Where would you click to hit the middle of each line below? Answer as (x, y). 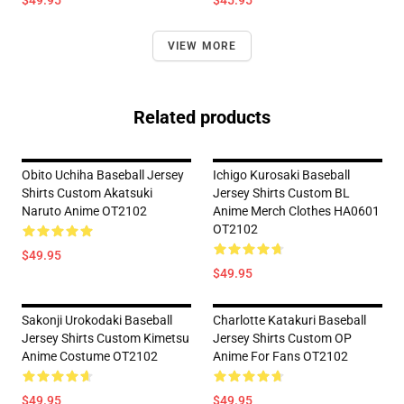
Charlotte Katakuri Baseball (289, 320)
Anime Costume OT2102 (90, 356)
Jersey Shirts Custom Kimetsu (106, 338)
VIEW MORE (202, 46)
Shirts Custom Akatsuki (87, 193)
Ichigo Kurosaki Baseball (281, 175)
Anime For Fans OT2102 (280, 356)
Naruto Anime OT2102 (84, 211)
